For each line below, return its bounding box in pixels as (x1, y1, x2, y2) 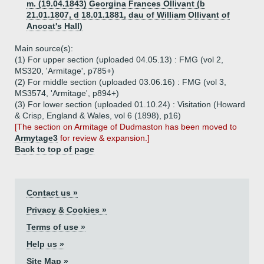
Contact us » (27, 188, 78, 197)
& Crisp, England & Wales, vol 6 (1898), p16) (15, 111, 181, 120)
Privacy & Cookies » (27, 205, 107, 214)
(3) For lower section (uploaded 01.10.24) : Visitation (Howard (15, 100, 245, 109)
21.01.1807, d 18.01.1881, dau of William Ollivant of (27, 10, 230, 19)
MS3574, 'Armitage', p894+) (15, 88, 119, 98)
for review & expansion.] (58, 133, 150, 143)
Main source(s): (15, 44, 73, 53)
